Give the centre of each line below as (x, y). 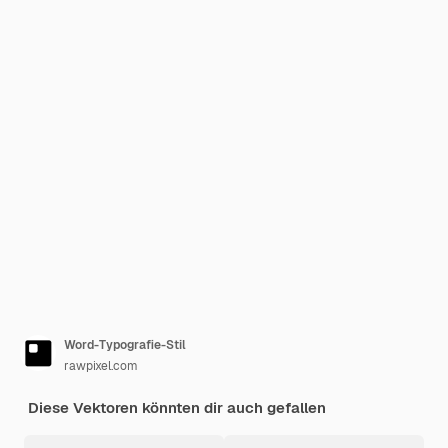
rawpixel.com (101, 366)
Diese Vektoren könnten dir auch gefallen (177, 407)
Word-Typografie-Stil (125, 345)
